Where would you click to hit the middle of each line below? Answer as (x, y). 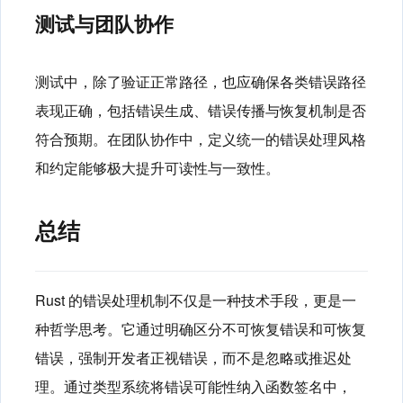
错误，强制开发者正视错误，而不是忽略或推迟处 (193, 357)
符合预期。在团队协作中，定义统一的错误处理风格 (201, 139)
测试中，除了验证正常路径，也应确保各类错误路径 (201, 82)
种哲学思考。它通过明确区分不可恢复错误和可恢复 (201, 328)
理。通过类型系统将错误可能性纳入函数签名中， (193, 386)
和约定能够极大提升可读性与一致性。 (157, 168)
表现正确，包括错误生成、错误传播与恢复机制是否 (201, 111)
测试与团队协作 (104, 24)
